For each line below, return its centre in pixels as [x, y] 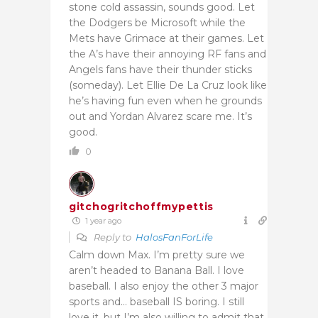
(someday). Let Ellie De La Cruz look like [168, 85]
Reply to [114, 237]
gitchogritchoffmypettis [142, 206]
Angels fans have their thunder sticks [160, 69]
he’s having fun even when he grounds [165, 100]
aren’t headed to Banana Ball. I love [157, 270]
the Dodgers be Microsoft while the [157, 22]
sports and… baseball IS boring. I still [157, 301]
